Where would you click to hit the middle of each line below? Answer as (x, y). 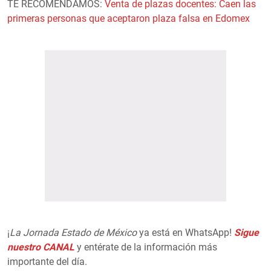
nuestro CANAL (42, 247)
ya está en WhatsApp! (184, 232)
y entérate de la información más (147, 247)
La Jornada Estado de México (73, 232)
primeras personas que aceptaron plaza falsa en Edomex (129, 18)
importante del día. (47, 261)
